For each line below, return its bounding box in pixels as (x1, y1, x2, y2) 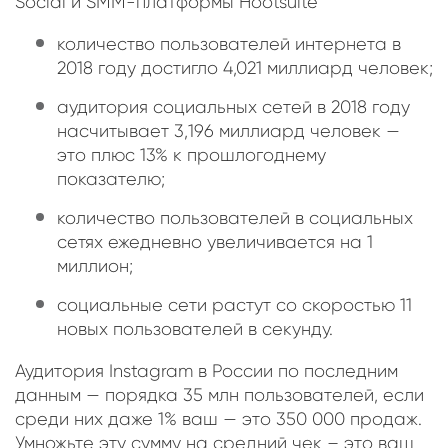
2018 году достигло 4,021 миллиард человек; (57, 58, 433, 79)
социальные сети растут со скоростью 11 (57, 295, 412, 316)
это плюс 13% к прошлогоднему (57, 145, 326, 166)
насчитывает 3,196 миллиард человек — (57, 121, 400, 142)
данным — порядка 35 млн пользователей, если (15, 385, 424, 406)
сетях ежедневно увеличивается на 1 (57, 232, 373, 253)
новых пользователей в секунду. (57, 319, 333, 340)
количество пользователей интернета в (57, 34, 401, 55)
